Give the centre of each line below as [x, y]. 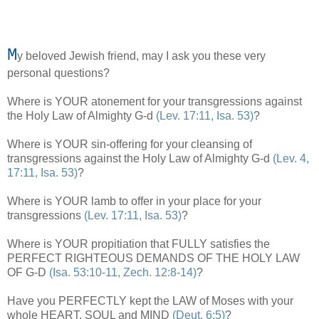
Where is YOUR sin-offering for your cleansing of [130, 144]
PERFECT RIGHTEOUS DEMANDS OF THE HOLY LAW [153, 258]
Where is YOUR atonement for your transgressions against [155, 101]
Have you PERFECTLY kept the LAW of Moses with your [150, 300]
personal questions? [58, 73]
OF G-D [28, 272]
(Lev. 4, [291, 158]
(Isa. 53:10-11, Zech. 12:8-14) [123, 272]
